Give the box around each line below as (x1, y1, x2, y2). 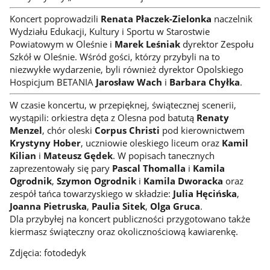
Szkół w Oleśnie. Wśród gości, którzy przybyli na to (9, 51, 220, 63)
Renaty (196, 111, 229, 124)
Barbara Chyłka (169, 76, 240, 89)
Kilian (9, 149, 39, 162)
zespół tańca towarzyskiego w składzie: (9, 187, 173, 199)
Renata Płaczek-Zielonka (100, 13, 212, 25)
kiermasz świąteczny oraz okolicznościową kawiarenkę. (9, 225, 240, 237)
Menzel (9, 124, 42, 136)
